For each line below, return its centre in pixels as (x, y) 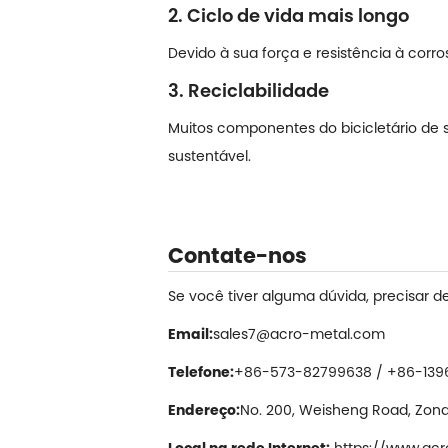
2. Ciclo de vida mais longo (288, 15)
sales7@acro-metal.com (299, 333)
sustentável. (209, 155)
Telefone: (201, 371)
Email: (190, 333)
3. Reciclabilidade (248, 90)
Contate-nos (237, 255)
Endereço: (204, 409)
